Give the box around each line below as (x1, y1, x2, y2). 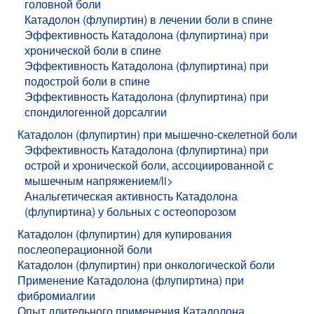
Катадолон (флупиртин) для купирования (18, 225, 232, 242)
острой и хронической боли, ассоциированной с (25, 156, 273, 173)
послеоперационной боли (18, 240, 152, 257)
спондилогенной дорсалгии (25, 103, 167, 120)
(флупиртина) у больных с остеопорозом (25, 203, 236, 219)
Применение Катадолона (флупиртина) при (18, 271, 244, 288)
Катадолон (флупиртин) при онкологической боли (18, 256, 275, 273)
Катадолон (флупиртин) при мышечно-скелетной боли (18, 125, 297, 142)
